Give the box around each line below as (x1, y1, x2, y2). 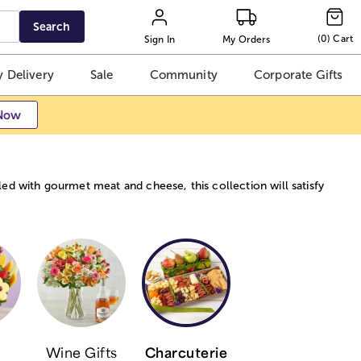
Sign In (143, 33, 176, 45)
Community (149, 68, 218, 82)
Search (33, 20, 71, 33)
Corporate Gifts (253, 68, 343, 82)
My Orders (222, 33, 271, 45)
